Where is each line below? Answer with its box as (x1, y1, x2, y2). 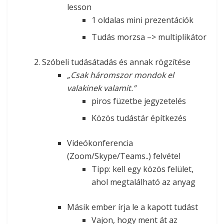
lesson (66, 1, 91, 12)
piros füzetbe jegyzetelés (91, 95, 186, 106)
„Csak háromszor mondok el (66, 69, 174, 80)
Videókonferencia (66, 137, 133, 148)
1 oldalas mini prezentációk (91, 14, 193, 25)
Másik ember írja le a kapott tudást (66, 201, 198, 212)
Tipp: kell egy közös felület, (91, 163, 193, 174)
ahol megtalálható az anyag (91, 176, 195, 187)
